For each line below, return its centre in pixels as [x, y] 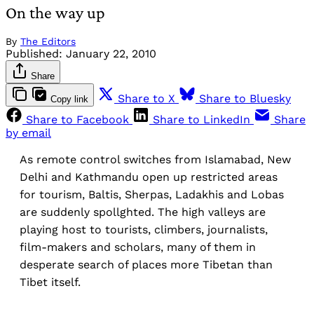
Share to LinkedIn [202, 120]
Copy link [69, 100]
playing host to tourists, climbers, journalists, [144, 230]
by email [28, 133]
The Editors [48, 42]
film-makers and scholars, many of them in [138, 247]
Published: [34, 54]
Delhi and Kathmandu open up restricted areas [149, 177]
